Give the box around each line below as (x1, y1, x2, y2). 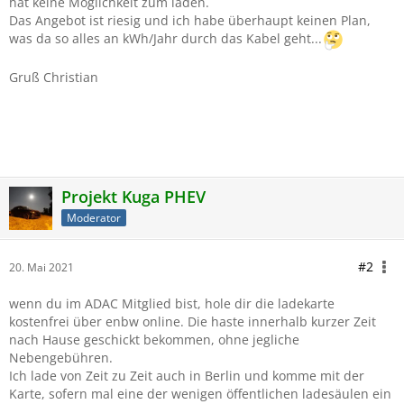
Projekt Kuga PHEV (61, 186, 206, 207)
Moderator (67, 209, 121, 225)
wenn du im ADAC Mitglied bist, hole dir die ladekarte (9, 295, 335, 312)
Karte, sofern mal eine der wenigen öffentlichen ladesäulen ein (9, 385, 391, 402)
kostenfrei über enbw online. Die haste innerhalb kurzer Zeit (9, 313, 376, 330)
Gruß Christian (9, 69, 98, 86)
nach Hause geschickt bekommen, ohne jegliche (9, 331, 299, 348)
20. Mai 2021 (9, 260, 74, 275)
